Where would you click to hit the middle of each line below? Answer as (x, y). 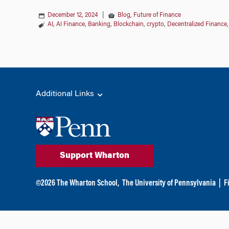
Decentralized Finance (197, 24)
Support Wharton (94, 156)
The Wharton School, (88, 184)
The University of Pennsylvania (169, 184)
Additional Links (66, 94)
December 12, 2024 (72, 15)
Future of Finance (157, 15)
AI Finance (70, 24)
